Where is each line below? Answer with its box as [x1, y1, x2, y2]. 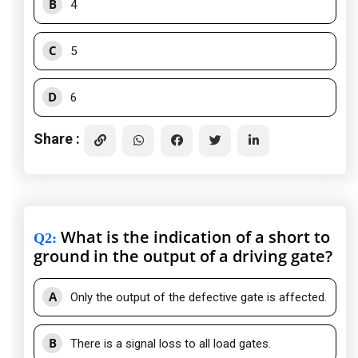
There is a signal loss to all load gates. [70, 336, 271, 352]
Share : [34, 129, 80, 147]
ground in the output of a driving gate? [34, 245, 332, 268]
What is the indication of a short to [57, 226, 330, 249]
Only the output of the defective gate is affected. [70, 290, 327, 305]
